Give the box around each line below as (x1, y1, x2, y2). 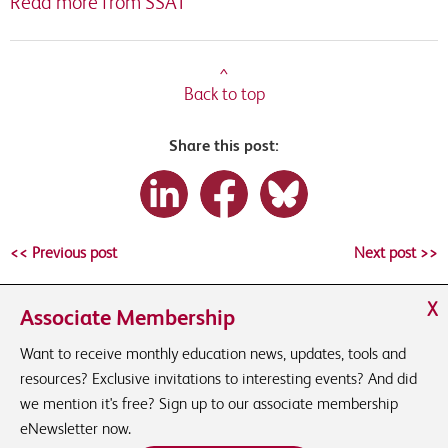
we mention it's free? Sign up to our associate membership (20, 394, 398, 413)
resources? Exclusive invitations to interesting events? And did (20, 369, 417, 388)
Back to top (183, 83, 265, 104)
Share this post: (169, 136, 279, 155)
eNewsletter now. (20, 419, 131, 438)
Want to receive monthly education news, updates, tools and (20, 344, 406, 363)
